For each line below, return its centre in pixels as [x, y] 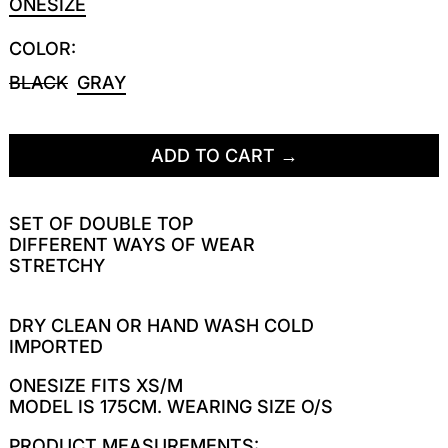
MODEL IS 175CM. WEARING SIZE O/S [173, 406]
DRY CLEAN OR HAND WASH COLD [164, 325]
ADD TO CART [212, 155]
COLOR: [42, 48]
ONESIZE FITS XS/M [98, 385]
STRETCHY [59, 265]
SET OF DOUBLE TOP [103, 223]
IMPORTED [58, 346]
